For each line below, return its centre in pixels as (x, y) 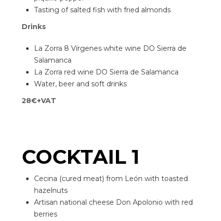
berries (46, 214)
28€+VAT (39, 101)
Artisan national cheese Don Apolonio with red (113, 202)
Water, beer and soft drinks (80, 84)
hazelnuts (51, 190)
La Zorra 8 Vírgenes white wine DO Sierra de (110, 48)
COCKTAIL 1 (81, 157)
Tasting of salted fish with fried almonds (102, 10)
